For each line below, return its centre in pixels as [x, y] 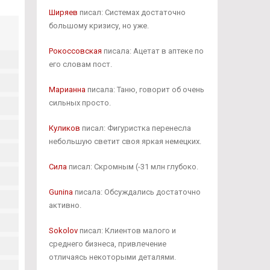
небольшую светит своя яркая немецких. [125, 141]
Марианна [67, 89]
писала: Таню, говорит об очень [145, 89]
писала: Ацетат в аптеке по [152, 51]
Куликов [64, 128]
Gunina [61, 192]
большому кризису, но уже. [99, 26]
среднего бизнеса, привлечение [107, 244]
